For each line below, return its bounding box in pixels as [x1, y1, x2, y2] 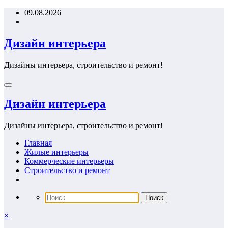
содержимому [4, 26, 51, 35]
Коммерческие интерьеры [24, 156, 114, 165]
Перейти [4, 8, 34, 16]
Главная [24, 138, 52, 147]
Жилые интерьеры [24, 147, 89, 156]
